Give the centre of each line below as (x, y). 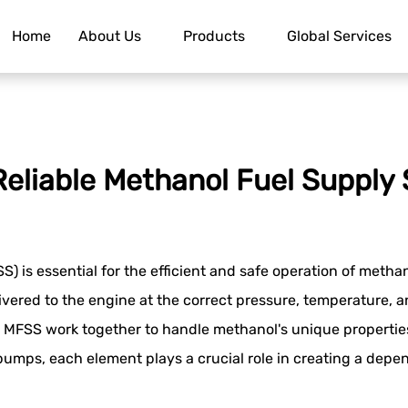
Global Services (339, 36)
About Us (110, 36)
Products (214, 36)
